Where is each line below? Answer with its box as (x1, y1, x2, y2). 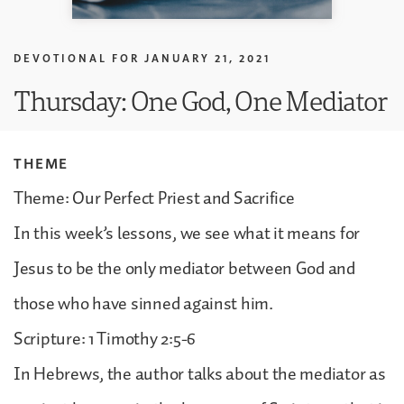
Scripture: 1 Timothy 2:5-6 (14, 324, 196, 353)
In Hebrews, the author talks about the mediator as (14, 359, 386, 389)
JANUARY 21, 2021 (144, 50, 271, 65)
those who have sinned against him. (14, 289, 273, 318)
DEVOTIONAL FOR (14, 50, 140, 65)
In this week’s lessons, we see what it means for (14, 218, 361, 248)
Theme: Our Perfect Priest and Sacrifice (14, 183, 295, 213)
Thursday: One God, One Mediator (14, 81, 387, 119)
